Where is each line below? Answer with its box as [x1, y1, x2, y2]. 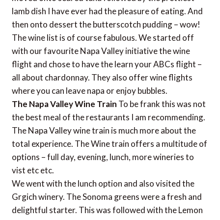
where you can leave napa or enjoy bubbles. [12, 85, 167, 96]
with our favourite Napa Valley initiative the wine [12, 45, 190, 56]
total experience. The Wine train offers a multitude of [12, 138, 207, 149]
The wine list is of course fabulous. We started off [12, 32, 194, 43]
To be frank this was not [117, 98, 206, 109]
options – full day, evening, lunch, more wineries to [12, 151, 194, 162]
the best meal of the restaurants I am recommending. [12, 111, 205, 122]
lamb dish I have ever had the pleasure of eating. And [12, 5, 203, 16]
